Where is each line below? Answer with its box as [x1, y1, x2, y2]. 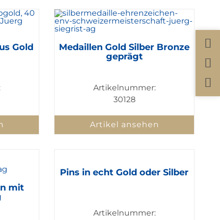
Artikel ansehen [89, 120, 159, 129]
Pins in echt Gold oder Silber [60, 166, 189, 178]
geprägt [106, 51, 143, 62]
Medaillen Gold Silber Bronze [59, 42, 190, 53]
